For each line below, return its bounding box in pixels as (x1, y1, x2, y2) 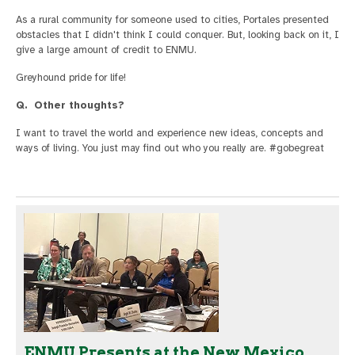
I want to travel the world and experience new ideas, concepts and (16, 127, 323, 140)
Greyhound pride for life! (16, 71, 126, 85)
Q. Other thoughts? (16, 99, 124, 113)
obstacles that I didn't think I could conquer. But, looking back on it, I (16, 29, 339, 42)
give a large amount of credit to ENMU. (16, 44, 197, 57)
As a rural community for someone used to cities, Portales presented (16, 13, 329, 27)
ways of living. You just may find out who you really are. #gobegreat (16, 142, 324, 155)
